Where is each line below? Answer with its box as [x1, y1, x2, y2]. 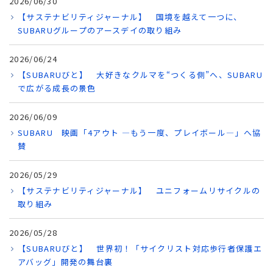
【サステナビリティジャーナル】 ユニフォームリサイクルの [18, 185, 261, 196]
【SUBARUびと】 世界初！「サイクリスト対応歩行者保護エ [18, 243, 262, 254]
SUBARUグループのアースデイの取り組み [18, 24, 182, 36]
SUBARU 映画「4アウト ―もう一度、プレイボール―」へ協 [18, 127, 261, 138]
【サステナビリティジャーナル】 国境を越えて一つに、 [18, 11, 243, 23]
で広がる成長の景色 [18, 82, 96, 94]
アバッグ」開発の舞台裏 [18, 256, 113, 268]
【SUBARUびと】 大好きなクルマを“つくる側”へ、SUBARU [18, 69, 263, 80]
